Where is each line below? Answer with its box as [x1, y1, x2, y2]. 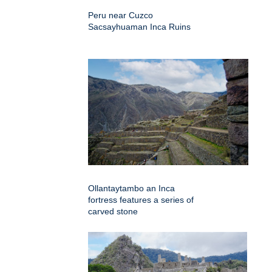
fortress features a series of [88, 194, 194, 205]
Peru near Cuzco [88, 10, 153, 20]
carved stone [88, 206, 138, 216]
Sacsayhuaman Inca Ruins [88, 21, 191, 32]
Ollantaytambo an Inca [88, 183, 175, 193]
